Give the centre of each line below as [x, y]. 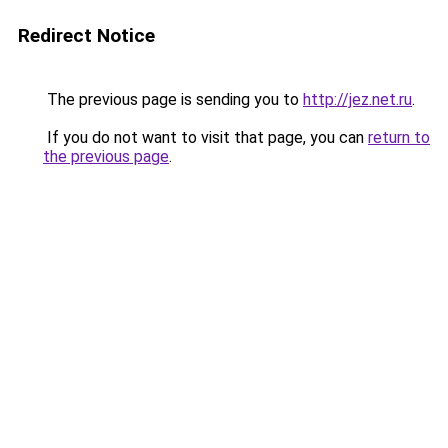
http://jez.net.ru [357, 99]
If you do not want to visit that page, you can [205, 137]
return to [399, 137]
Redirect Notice [86, 35]
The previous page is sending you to [173, 99]
